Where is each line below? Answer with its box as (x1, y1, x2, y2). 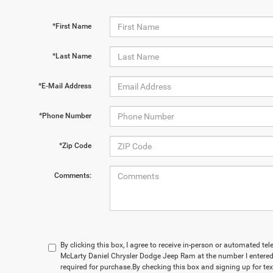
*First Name (52, 22, 91, 30)
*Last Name (52, 52, 91, 60)
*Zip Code (58, 141, 91, 150)
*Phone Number (38, 112, 91, 120)
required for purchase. (60, 263, 133, 271)
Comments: (54, 171, 91, 180)
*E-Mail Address (38, 82, 91, 90)
